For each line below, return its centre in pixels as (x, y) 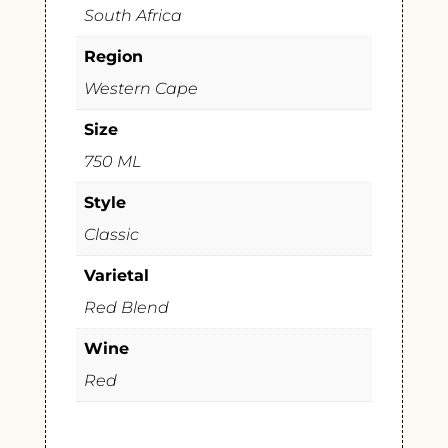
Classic (111, 235)
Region (113, 57)
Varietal (116, 276)
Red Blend (126, 308)
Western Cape (140, 89)
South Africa (132, 16)
